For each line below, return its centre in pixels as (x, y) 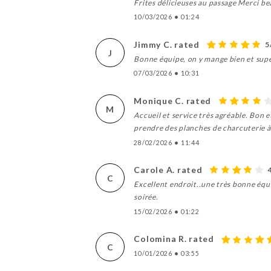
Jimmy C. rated (167, 44)
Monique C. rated (173, 101)
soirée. (146, 197)
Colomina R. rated (174, 239)
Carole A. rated (168, 170)
